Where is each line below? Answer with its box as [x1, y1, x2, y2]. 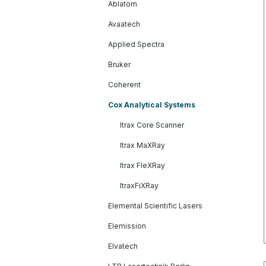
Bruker [108, 59, 131, 69]
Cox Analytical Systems [108, 100, 195, 109]
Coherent [108, 80, 141, 89]
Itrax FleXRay [120, 160, 165, 170]
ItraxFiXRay [120, 180, 159, 190]
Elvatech [108, 241, 138, 251]
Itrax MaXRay [120, 140, 165, 150]
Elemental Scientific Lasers [108, 201, 202, 210]
